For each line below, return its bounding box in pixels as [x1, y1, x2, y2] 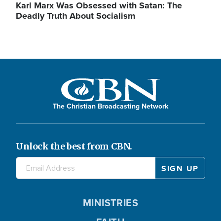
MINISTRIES [82, 195, 139, 210]
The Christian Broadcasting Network [53, 101, 168, 111]
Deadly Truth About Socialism [16, 9, 135, 22]
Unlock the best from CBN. [16, 141, 132, 152]
